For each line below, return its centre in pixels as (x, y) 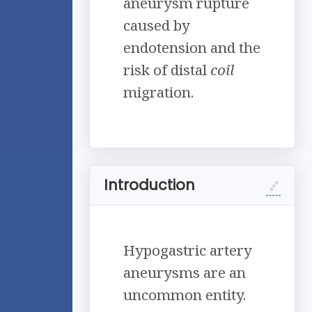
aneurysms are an (185, 273)
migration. (158, 92)
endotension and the (192, 48)
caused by (157, 25)
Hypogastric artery (188, 250)
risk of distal (167, 70)
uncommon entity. (185, 295)
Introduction (149, 185)
